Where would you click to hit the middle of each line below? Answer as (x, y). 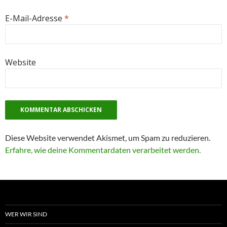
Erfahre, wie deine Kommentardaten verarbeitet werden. (103, 149)
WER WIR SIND (26, 214)
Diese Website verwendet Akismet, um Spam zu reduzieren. (108, 137)
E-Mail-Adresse (35, 18)
